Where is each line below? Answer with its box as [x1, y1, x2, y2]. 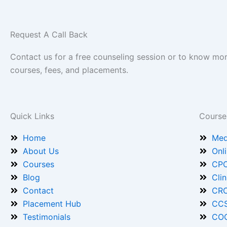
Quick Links [10, 111, 54, 121]
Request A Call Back [10, 29, 88, 40]
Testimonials [23, 212, 70, 222]
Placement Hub [23, 199, 81, 209]
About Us [23, 146, 59, 156]
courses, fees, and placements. [10, 65, 128, 75]
